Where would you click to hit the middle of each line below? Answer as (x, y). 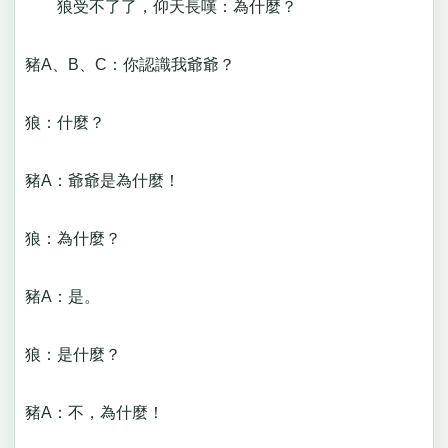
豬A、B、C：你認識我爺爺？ (137, 65)
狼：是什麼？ (80, 355)
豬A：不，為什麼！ (102, 413)
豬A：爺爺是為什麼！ (110, 181)
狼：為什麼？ (80, 239)
